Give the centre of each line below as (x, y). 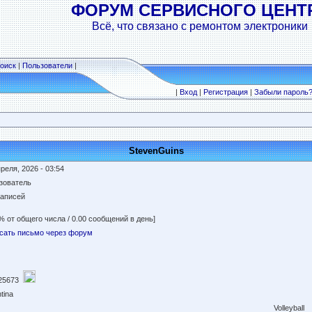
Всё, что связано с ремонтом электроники (200, 26)
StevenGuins (156, 151)
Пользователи (47, 65)
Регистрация (226, 92)
